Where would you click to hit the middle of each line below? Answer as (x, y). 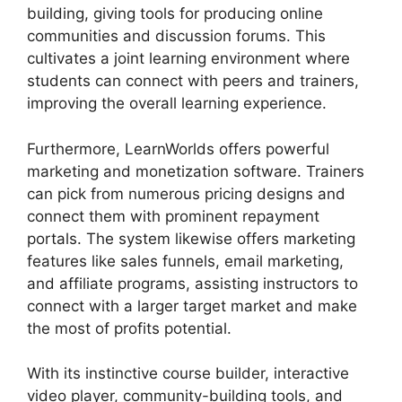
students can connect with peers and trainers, (193, 81)
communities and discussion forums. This (176, 36)
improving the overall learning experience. (177, 104)
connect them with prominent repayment (173, 216)
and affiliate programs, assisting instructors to (192, 283)
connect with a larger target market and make (192, 306)
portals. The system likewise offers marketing (191, 238)
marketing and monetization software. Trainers (196, 171)
